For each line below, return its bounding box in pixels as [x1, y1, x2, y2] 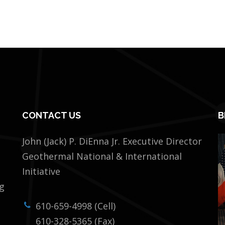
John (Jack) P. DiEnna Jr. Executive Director [22, 135, 202, 147]
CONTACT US [22, 110, 81, 121]
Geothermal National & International [22, 150, 182, 162]
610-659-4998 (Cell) [36, 200, 116, 212]
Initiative [22, 165, 60, 177]
